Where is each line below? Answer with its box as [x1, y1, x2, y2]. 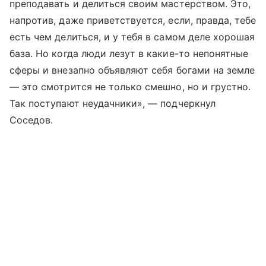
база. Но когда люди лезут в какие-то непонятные [9, 47, 249, 59]
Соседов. [9, 113, 53, 126]
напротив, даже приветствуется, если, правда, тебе [9, 14, 256, 26]
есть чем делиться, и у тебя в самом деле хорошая [9, 30, 255, 43]
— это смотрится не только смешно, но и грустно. [9, 80, 251, 93]
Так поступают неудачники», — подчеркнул [9, 97, 216, 109]
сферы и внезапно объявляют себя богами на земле [9, 64, 255, 76]
